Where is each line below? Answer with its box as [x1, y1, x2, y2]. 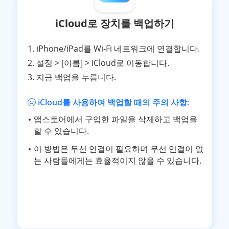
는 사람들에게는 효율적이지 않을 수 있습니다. [33, 155, 201, 166]
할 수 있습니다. [33, 125, 89, 136]
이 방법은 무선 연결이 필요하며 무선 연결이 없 [33, 143, 203, 154]
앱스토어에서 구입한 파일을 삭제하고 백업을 [33, 113, 197, 125]
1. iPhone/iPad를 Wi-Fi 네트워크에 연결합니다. [28, 43, 200, 54]
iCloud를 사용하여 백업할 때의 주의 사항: [36, 97, 189, 108]
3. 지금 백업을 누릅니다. [28, 72, 116, 83]
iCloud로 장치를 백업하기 [55, 16, 174, 30]
